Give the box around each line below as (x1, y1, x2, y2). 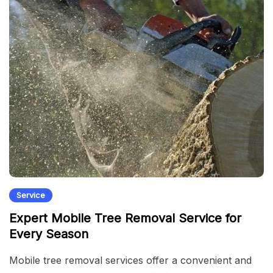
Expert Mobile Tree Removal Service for (9, 210, 241, 225)
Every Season (9, 226, 88, 241)
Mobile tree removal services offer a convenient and (9, 253, 252, 266)
